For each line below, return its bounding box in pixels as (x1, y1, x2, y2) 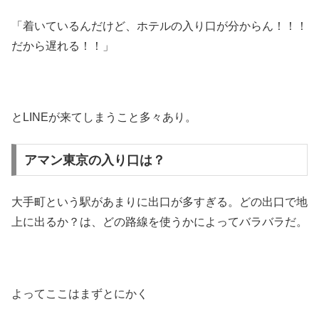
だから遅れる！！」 (11, 39, 114, 52)
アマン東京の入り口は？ (23, 152, 165, 167)
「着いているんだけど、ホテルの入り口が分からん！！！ (11, 19, 308, 32)
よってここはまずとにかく (11, 287, 148, 300)
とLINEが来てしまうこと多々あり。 (11, 111, 197, 124)
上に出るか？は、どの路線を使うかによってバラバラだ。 (11, 216, 308, 229)
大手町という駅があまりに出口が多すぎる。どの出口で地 (11, 196, 308, 209)
